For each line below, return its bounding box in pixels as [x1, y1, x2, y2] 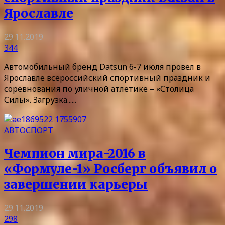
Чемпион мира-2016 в [4, 146, 146, 162]
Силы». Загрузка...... [4, 94, 76, 106]
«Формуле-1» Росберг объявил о [4, 161, 217, 177]
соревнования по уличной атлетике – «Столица [4, 83, 194, 95]
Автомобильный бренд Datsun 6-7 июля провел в [4, 61, 201, 73]
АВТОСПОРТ [4, 125, 53, 136]
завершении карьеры [4, 177, 148, 193]
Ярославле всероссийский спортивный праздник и [4, 72, 210, 84]
